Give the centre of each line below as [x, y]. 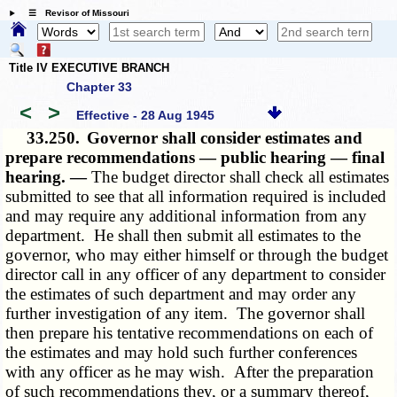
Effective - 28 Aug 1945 [145, 115]
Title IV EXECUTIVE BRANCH [89, 67]
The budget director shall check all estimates [241, 177]
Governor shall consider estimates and [225, 138]
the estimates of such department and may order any [181, 294]
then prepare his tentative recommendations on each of [190, 333]
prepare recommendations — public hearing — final [195, 158]
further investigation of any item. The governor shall [186, 314]
